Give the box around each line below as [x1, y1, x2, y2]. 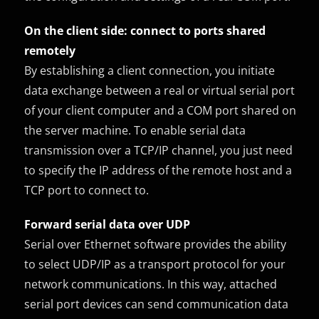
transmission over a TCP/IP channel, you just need [24, 142, 293, 158]
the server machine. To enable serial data [24, 122, 246, 138]
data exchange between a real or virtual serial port [24, 82, 296, 98]
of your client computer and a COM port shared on [24, 102, 297, 118]
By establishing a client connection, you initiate [24, 62, 276, 78]
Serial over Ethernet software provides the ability [24, 236, 287, 252]
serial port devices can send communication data [24, 296, 289, 312]
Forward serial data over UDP [24, 216, 191, 232]
